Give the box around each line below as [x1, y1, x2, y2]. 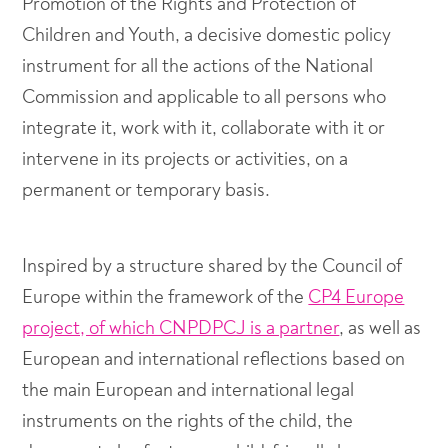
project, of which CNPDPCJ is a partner [22, 316, 340, 340]
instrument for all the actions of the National [22, 54, 374, 78]
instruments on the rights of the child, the [22, 409, 354, 433]
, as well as [339, 316, 422, 340]
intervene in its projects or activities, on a [22, 147, 349, 171]
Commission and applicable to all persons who [22, 85, 387, 109]
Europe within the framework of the [22, 285, 309, 309]
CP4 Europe [308, 285, 405, 309]
